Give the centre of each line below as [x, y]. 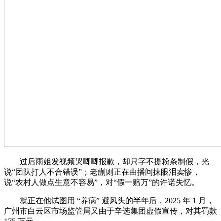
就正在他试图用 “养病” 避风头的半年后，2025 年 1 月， [109, 201]
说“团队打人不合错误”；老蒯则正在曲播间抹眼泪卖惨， [102, 172]
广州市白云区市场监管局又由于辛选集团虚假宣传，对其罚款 [110, 211]
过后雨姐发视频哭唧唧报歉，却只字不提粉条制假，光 [107, 162]
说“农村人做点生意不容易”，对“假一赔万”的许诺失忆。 [102, 183]
